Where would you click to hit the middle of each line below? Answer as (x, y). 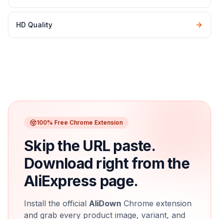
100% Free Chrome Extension (80, 122)
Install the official (56, 203)
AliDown (105, 203)
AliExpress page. (81, 181)
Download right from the (107, 163)
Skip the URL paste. (89, 146)
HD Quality (34, 25)
